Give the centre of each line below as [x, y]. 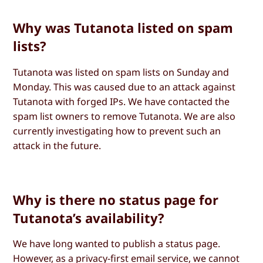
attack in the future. [57, 145]
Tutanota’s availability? [89, 218]
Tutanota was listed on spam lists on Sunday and [121, 72]
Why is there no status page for [116, 199]
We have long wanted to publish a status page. [117, 243]
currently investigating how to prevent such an [117, 131]
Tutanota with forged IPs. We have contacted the [122, 101]
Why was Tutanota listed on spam [123, 28]
